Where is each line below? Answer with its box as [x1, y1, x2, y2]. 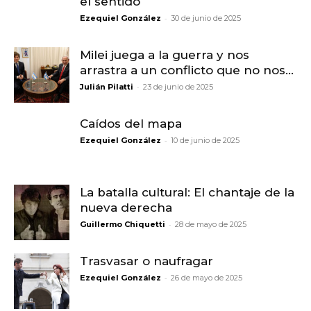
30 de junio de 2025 [171, 13, 241, 24]
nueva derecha [80, 201, 172, 215]
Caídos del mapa [80, 117, 182, 131]
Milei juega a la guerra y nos [80, 48, 249, 62]
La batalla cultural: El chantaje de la [80, 185, 294, 200]
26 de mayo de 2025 [171, 273, 242, 283]
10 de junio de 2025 [171, 135, 239, 146]
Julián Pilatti [80, 82, 133, 92]
